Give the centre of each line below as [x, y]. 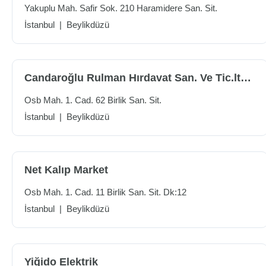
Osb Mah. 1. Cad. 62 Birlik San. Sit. [93, 100]
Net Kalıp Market [66, 170]
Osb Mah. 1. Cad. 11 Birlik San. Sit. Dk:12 [105, 192]
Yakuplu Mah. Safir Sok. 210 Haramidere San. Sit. [121, 8]
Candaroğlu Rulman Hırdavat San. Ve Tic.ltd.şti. [246, 78]
